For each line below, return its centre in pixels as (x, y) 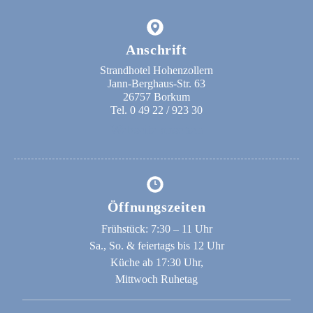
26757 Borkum (156, 96)
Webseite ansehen (156, 130)
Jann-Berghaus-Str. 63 (156, 83)
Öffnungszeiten (156, 207)
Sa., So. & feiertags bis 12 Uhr (156, 246)
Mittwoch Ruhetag (156, 279)
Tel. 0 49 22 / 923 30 (156, 110)
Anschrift (156, 49)
